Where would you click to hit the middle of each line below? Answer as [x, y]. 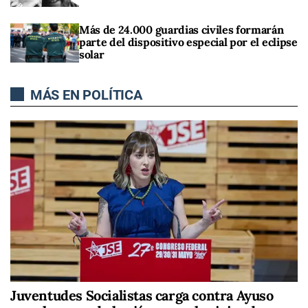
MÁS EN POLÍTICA [85, 95]
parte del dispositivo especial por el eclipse [188, 42]
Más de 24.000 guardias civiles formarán [181, 30]
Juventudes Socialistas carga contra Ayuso [142, 295]
